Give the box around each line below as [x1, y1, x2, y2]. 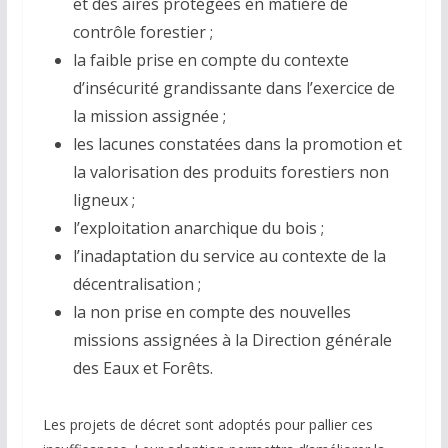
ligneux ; [72, 189, 135, 212]
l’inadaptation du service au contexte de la [72, 245, 386, 268]
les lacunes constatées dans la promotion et [72, 133, 402, 156]
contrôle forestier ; [72, 21, 213, 44]
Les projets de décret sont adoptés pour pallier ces [42, 415, 373, 435]
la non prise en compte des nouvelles [72, 301, 351, 324]
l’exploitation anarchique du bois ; [72, 217, 324, 240]
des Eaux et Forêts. [72, 357, 213, 380]
